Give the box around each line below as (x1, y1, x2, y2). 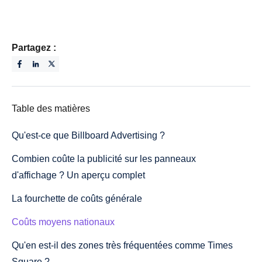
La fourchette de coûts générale (12, 193, 142, 204)
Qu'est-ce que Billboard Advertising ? (12, 130, 165, 140)
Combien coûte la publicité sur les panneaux (12, 153, 196, 164)
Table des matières (12, 103, 90, 113)
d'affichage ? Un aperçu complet (12, 170, 145, 180)
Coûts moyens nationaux (12, 216, 115, 227)
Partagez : (12, 42, 56, 53)
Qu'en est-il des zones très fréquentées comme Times (12, 240, 233, 250)
